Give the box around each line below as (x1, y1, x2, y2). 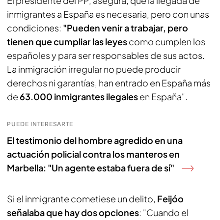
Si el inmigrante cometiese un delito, (7, 193, 157, 204)
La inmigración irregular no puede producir (7, 63, 181, 75)
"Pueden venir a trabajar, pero (63, 22, 188, 33)
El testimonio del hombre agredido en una (7, 135, 183, 146)
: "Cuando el (139, 207, 189, 218)
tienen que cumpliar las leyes (7, 36, 129, 47)
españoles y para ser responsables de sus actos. (7, 50, 205, 61)
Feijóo (157, 193, 184, 204)
